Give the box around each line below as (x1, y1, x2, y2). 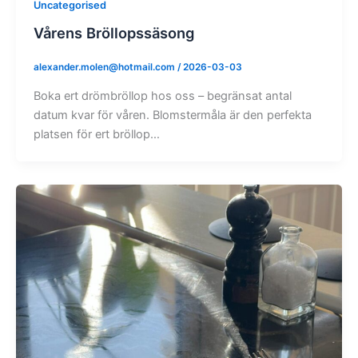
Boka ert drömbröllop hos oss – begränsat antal (33, 88, 292, 103)
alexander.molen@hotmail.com (33, 62, 177, 74)
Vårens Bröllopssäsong (33, 23, 194, 42)
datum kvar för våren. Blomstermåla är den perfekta (33, 107, 312, 122)
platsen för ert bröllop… (33, 126, 160, 141)
